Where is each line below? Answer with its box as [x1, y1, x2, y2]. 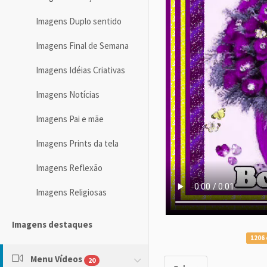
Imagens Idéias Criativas [36, 64, 125, 76]
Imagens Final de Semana [36, 40, 129, 52]
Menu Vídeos [30, 253, 82, 265]
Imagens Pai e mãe [36, 113, 104, 125]
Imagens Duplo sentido [36, 15, 122, 27]
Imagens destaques [12, 219, 92, 231]
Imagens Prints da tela [36, 138, 119, 150]
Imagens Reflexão [36, 162, 103, 174]
